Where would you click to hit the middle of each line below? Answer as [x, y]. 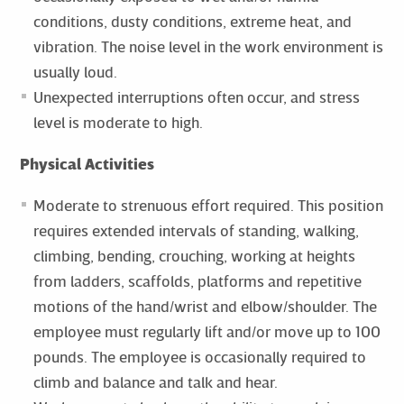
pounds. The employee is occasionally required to [199, 356]
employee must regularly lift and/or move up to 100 [207, 331]
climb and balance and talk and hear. [155, 381]
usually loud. [75, 71]
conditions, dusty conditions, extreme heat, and [192, 21]
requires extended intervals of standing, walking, [196, 230]
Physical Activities [87, 163]
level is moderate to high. [118, 122]
